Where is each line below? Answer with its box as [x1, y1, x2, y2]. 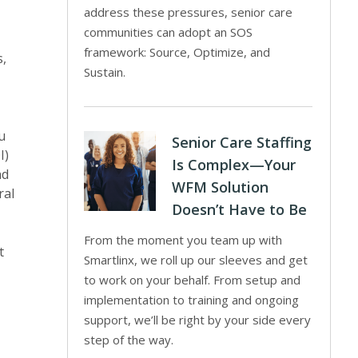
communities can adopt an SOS [84, 24, 253, 40]
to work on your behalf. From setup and [84, 272, 301, 288]
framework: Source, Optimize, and [84, 44, 271, 60]
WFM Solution [172, 177, 269, 197]
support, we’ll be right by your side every [84, 312, 312, 328]
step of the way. [84, 332, 174, 348]
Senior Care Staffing [172, 133, 312, 152]
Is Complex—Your [172, 155, 296, 174]
